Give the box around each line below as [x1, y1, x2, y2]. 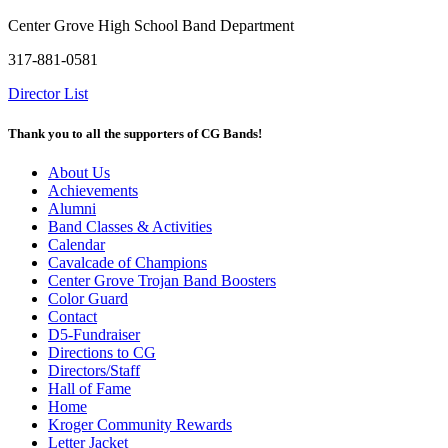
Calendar [48, 235, 105, 253]
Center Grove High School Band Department [8, 17, 294, 35]
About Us [48, 163, 110, 181]
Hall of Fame [48, 379, 131, 397]
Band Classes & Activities [48, 217, 212, 235]
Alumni [48, 199, 96, 217]
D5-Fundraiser [48, 325, 140, 343]
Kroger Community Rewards [48, 415, 232, 433]
